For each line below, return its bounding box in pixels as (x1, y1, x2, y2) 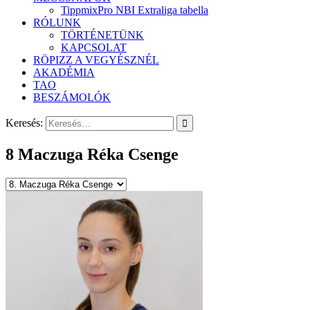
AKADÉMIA (33, 66, 95, 79)
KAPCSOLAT (61, 42, 127, 54)
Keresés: (6, 117, 43, 129)
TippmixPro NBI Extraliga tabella (61, 4, 208, 17)
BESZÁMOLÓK (33, 91, 111, 104)
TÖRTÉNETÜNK (61, 29, 144, 42)
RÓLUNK (33, 17, 81, 29)
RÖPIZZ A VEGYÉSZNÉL (33, 54, 159, 66)
